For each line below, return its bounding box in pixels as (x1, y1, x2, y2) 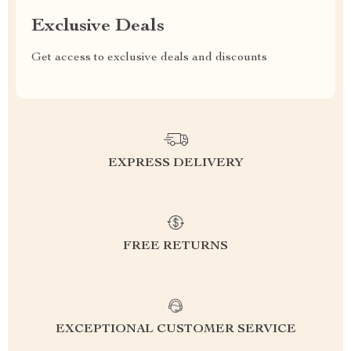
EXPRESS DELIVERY (107, 157, 244, 170)
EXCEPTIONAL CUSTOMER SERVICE (55, 323, 296, 336)
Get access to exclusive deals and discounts (31, 51, 267, 64)
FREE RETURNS (123, 240, 228, 253)
